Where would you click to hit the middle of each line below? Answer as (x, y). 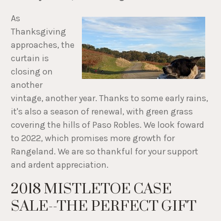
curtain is (30, 58)
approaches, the (43, 45)
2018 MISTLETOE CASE (92, 189)
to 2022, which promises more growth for (93, 138)
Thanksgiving (39, 32)
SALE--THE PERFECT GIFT (105, 207)
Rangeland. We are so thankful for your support (105, 152)
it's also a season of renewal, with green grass (102, 112)
